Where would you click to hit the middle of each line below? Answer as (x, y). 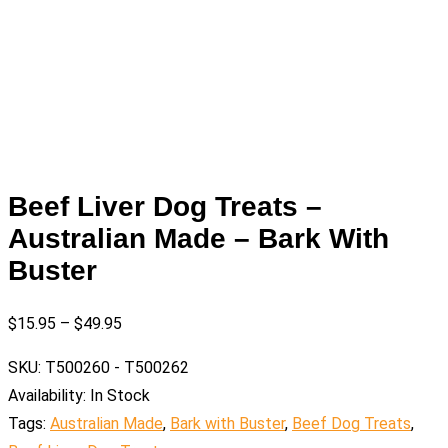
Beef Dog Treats (351, 424)
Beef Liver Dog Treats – (165, 207)
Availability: (47, 396)
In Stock (120, 396)
